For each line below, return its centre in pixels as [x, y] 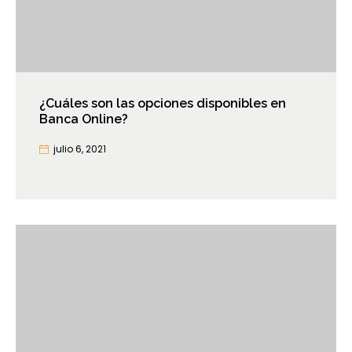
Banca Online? [84, 119]
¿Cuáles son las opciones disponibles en [163, 104]
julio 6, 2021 [80, 149]
